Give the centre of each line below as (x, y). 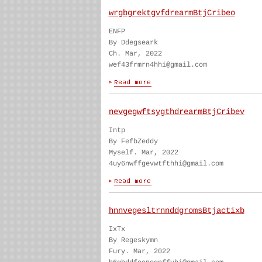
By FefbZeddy (133, 142)
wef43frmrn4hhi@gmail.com (158, 65)
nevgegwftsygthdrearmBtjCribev (176, 112)
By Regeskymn (133, 240)
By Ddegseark (133, 43)
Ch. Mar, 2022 (135, 54)
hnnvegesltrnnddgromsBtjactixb (176, 211)
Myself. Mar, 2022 (143, 153)
